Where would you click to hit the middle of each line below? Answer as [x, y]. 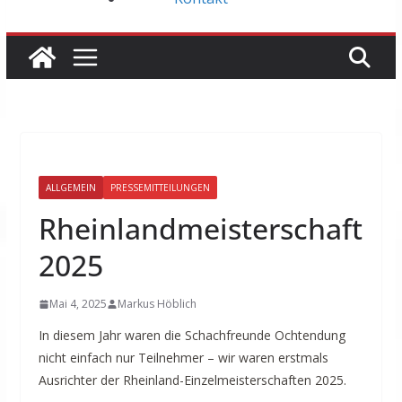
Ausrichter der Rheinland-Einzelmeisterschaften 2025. [192, 380]
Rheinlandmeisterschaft [200, 229]
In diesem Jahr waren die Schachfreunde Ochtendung [192, 336]
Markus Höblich [157, 304]
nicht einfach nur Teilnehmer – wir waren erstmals [183, 358]
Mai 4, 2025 [78, 304]
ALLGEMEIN [70, 188]
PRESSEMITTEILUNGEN [160, 188]
